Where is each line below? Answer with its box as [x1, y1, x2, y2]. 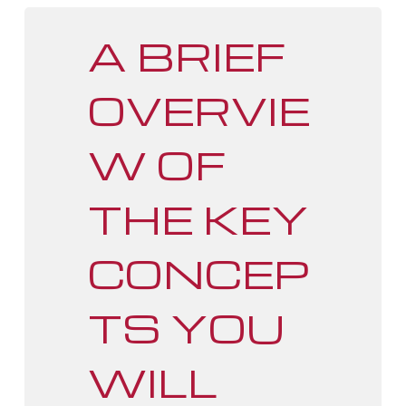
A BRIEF [87, 29, 285, 82]
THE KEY [87, 192, 309, 245]
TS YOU [87, 301, 285, 353]
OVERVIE [87, 83, 310, 136]
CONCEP [87, 246, 309, 299]
